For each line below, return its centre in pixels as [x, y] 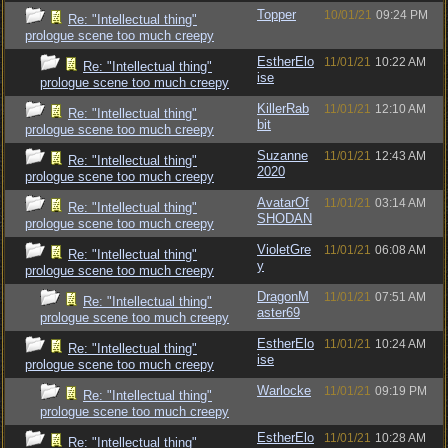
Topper [276, 14]
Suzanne [282, 155]
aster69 [278, 312]
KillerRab [283, 108]
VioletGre [284, 249]
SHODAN [284, 218]
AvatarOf [283, 202]
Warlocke [284, 390]
